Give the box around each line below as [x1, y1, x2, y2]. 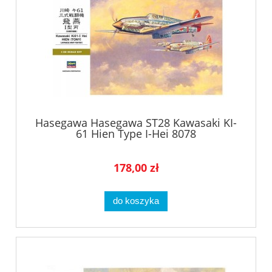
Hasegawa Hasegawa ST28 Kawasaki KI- [35, 115, 237, 131]
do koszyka [113, 195, 159, 206]
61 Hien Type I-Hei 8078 [76, 126, 196, 141]
